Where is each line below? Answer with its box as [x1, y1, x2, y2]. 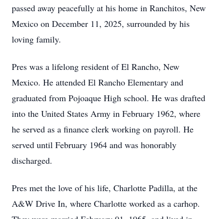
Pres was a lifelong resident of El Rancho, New [12, 61, 179, 72]
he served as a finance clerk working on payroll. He [12, 123, 194, 135]
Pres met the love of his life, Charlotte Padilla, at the [12, 182, 197, 194]
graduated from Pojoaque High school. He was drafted [12, 92, 205, 104]
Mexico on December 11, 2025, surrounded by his [12, 18, 190, 29]
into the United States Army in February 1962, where [12, 108, 200, 119]
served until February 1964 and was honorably [12, 139, 176, 151]
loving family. [12, 33, 61, 45]
